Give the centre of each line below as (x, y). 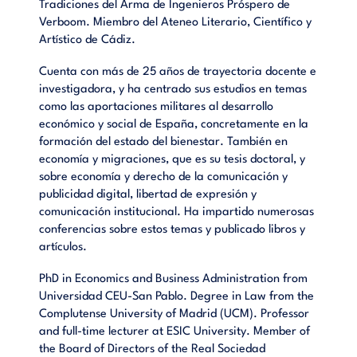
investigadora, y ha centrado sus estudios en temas (173, 89)
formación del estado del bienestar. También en (164, 142)
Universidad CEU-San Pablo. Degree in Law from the (177, 296)
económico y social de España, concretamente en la (174, 124)
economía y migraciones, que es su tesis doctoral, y (173, 159)
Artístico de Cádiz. (88, 40)
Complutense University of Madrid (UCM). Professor (175, 314)
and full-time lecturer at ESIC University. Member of (175, 331)
